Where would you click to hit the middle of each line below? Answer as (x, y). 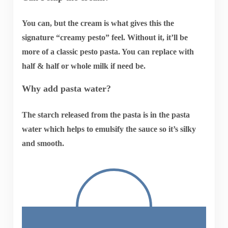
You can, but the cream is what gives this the (98, 23)
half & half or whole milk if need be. (83, 66)
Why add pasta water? (66, 89)
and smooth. (43, 143)
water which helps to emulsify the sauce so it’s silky (109, 129)
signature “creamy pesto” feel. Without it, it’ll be (105, 38)
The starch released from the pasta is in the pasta (106, 115)
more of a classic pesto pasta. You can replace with (108, 52)
